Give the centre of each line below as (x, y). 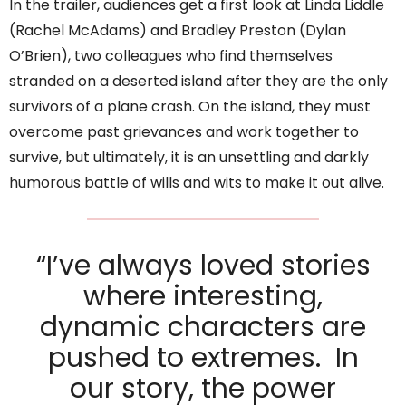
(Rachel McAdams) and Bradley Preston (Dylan (178, 31)
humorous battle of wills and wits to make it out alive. (197, 183)
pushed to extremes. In (203, 358)
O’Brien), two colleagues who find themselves (171, 56)
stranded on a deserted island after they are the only (198, 82)
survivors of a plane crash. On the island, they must (190, 107)
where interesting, (203, 297)
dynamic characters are (203, 328)
